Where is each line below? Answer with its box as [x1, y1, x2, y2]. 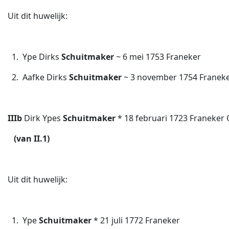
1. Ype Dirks [8, 51, 61, 62]
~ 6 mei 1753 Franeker [114, 51, 201, 62]
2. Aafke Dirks [8, 72, 69, 83]
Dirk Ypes [24, 112, 63, 124]
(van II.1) [14, 133, 50, 144]
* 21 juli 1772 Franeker [91, 215, 180, 226]
